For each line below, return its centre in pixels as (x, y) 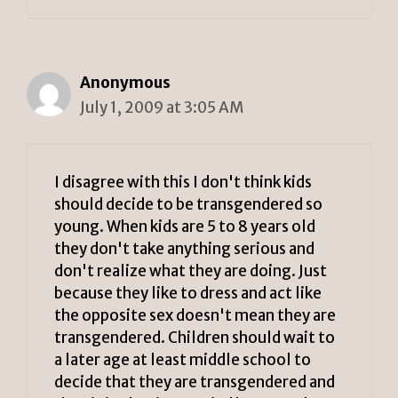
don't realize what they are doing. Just (191, 271)
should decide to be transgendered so (188, 204)
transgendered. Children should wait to (195, 337)
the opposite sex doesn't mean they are (195, 315)
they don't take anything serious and (184, 248)
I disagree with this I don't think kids (183, 182)
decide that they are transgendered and (195, 382)
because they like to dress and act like (188, 293)
